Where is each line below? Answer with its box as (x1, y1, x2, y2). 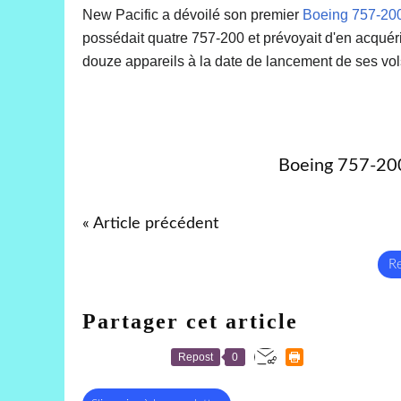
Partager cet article (82, 309, 298, 333)
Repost (178, 350, 213, 363)
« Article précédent (82, 215, 218, 232)
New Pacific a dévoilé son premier (82, 6, 303, 22)
